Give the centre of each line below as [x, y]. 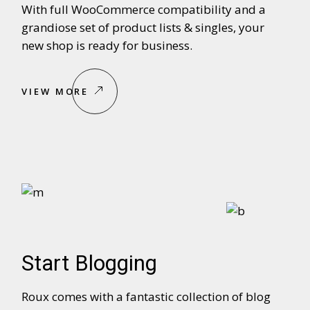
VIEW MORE [55, 91]
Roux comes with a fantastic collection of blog [146, 296]
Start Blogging [90, 263]
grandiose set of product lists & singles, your [143, 27]
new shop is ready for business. [107, 45]
